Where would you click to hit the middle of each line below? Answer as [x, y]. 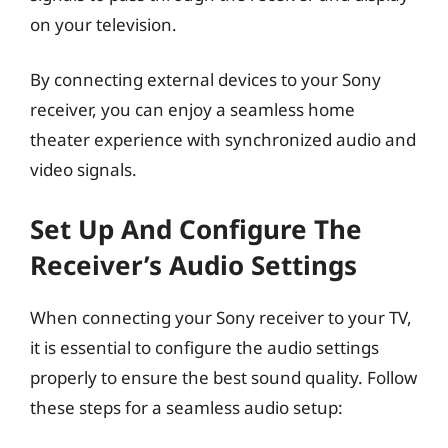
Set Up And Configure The [196, 228]
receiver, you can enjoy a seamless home [192, 109]
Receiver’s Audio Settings [193, 264]
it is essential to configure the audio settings [204, 347]
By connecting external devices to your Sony [205, 79]
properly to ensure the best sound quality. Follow [223, 377]
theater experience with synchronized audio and [223, 139]
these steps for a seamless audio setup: [186, 407]
